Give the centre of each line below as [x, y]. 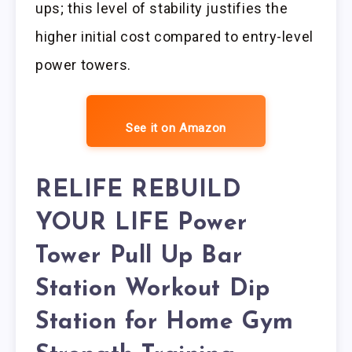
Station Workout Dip [153, 289]
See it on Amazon [176, 128]
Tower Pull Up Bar [139, 256]
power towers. [83, 65]
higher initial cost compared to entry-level [174, 37]
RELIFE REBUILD [139, 190]
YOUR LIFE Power [142, 223]
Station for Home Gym [165, 322]
